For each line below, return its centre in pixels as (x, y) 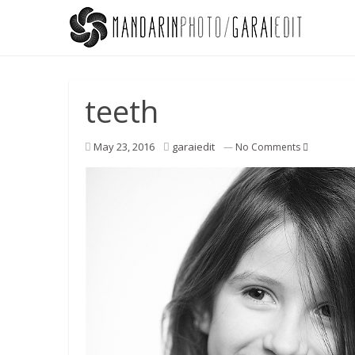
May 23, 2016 (124, 147)
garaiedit (193, 147)
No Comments (269, 147)
